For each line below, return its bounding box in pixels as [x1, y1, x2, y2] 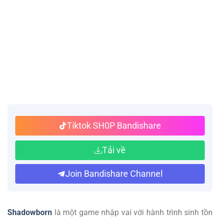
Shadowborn [7, 207, 52, 217]
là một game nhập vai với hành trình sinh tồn [52, 207, 213, 217]
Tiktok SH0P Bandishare [67, 120, 161, 131]
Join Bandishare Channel [65, 168, 163, 179]
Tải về [102, 144, 126, 155]
